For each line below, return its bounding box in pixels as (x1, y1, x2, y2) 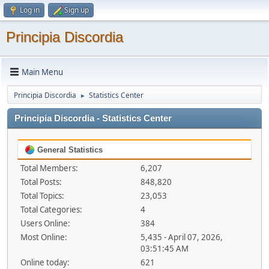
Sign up (64, 5, 89, 15)
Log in (20, 5, 40, 15)
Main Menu (22, 66, 63, 77)
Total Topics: (20, 190, 64, 201)
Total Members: (20, 163, 78, 174)
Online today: (20, 257, 70, 268)
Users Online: (20, 218, 70, 229)
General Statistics (35, 145, 103, 154)
